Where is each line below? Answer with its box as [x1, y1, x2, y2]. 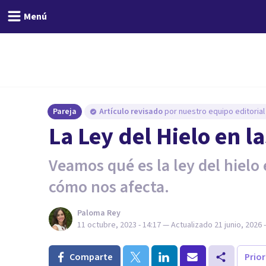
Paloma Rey [77, 207, 121, 219]
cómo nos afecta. [49, 175, 169, 199]
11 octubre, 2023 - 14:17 [77, 219, 161, 231]
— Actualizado [163, 219, 214, 231]
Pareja [53, 106, 77, 118]
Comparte [69, 251, 113, 264]
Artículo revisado [99, 106, 164, 118]
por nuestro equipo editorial [164, 106, 265, 118]
